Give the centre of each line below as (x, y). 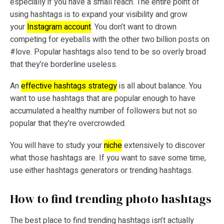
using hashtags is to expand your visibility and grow (99, 14)
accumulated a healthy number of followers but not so (103, 111)
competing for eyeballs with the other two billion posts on (110, 39)
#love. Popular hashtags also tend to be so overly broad (108, 52)
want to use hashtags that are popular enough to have (103, 99)
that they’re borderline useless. (64, 64)
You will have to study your (57, 145)
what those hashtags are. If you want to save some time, (108, 158)
